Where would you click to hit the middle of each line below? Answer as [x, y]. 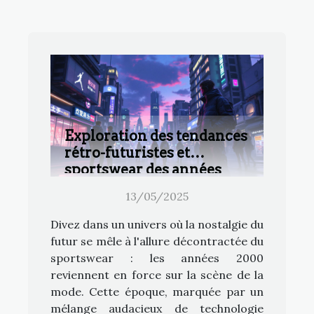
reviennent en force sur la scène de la [157, 274]
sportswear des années [143, 169]
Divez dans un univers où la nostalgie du [157, 224]
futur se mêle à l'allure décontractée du [157, 241]
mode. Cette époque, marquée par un [157, 291]
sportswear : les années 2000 [157, 258]
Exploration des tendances [156, 136]
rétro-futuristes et [127, 152]
